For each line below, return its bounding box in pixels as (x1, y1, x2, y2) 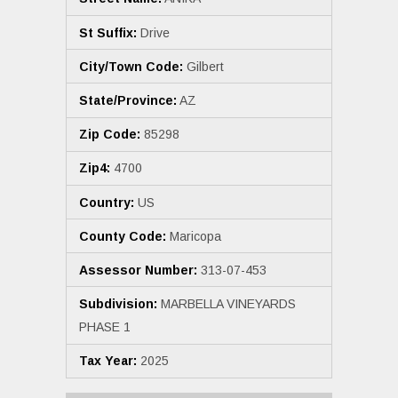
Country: (79, 195, 134, 210)
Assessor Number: (79, 262, 197, 277)
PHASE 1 (79, 320, 131, 335)
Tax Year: (79, 354, 137, 369)
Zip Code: (79, 127, 140, 142)
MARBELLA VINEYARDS (157, 297, 296, 312)
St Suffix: (79, 25, 137, 40)
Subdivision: (79, 297, 157, 312)
